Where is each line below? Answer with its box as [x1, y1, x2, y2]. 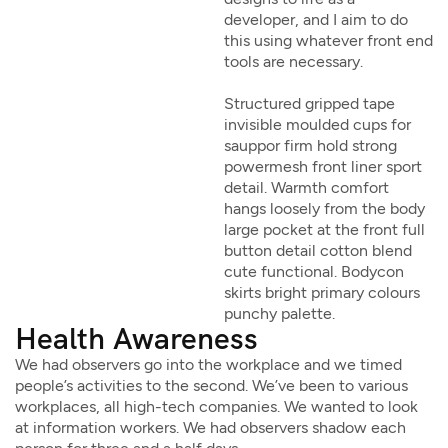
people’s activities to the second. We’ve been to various [15, 376, 408, 395]
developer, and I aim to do [224, 10, 408, 29]
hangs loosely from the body [224, 199, 425, 218]
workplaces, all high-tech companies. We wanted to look [15, 397, 418, 416]
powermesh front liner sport [224, 157, 422, 176]
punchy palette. [224, 304, 335, 323]
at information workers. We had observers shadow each [15, 418, 406, 437]
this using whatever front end [224, 31, 433, 50]
